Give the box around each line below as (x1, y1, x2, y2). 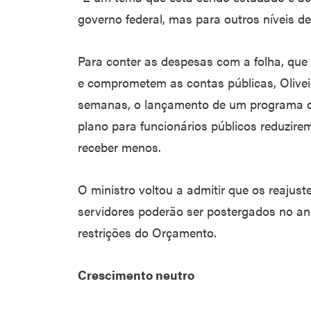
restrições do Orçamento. (78, 223, 217, 241)
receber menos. (78, 137, 161, 155)
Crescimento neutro (78, 265, 194, 283)
